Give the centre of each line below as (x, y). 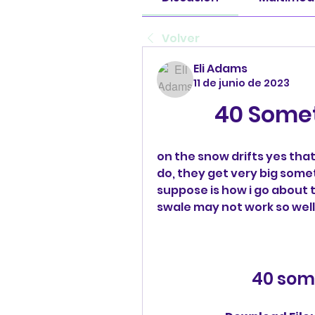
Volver (181, 38)
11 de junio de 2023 (242, 83)
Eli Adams (220, 68)
